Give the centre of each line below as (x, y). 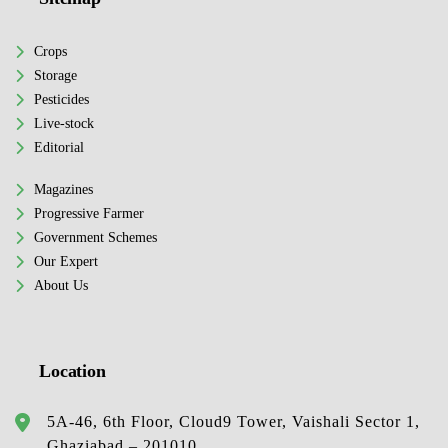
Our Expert (66, 261)
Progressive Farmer (89, 213)
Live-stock (64, 123)
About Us (61, 285)
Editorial (59, 147)
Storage (55, 75)
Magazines (63, 189)
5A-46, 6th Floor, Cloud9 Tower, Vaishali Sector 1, (233, 422)
